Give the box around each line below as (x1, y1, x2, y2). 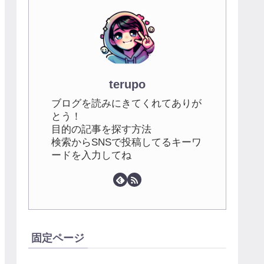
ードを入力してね (51, 150, 131, 161)
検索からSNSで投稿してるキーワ (51, 137, 202, 148)
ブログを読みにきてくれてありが (51, 98, 202, 110)
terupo (109, 77, 146, 91)
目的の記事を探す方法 (51, 124, 151, 136)
